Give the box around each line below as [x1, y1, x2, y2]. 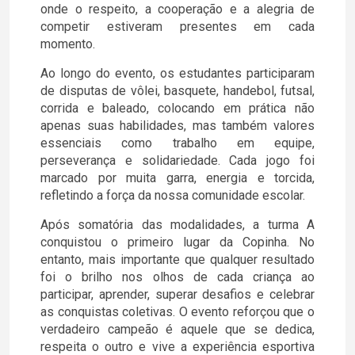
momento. [40, 36, 95, 52]
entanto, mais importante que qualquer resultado [40, 252, 315, 267]
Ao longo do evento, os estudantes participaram [40, 66, 315, 81]
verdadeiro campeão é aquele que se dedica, [40, 322, 315, 337]
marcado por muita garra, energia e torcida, [40, 170, 315, 185]
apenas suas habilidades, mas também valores [40, 118, 315, 133]
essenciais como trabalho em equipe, [40, 136, 315, 151]
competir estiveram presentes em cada [40, 19, 315, 34]
